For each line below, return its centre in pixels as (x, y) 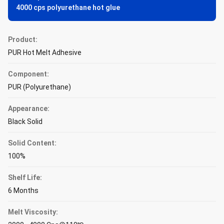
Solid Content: (32, 143)
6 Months (23, 190)
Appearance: (29, 108)
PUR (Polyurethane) (39, 87)
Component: (28, 74)
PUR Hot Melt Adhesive (45, 52)
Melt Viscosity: (33, 212)
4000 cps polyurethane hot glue (68, 7)
